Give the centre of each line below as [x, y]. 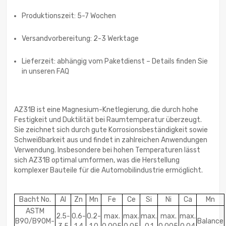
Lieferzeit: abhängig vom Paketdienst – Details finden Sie [115, 62]
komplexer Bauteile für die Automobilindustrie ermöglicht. [108, 171]
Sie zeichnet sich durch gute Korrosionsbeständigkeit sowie [111, 130]
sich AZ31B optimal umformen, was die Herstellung [97, 160]
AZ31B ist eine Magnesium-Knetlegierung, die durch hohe [106, 110]
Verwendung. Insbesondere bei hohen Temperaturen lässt [107, 150]
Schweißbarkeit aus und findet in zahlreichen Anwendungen [111, 140]
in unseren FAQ [45, 72]
